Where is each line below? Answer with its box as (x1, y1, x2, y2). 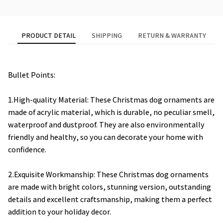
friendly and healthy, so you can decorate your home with (8, 131, 203, 142)
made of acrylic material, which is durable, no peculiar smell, (8, 107, 215, 117)
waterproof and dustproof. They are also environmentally (8, 119, 205, 130)
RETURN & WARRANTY (137, 31, 206, 40)
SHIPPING (91, 31, 122, 40)
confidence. (8, 144, 46, 155)
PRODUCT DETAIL (21, 31, 76, 40)
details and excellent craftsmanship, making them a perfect (8, 194, 212, 205)
